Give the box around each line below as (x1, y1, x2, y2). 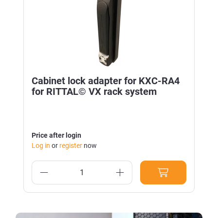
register (59, 142, 82, 150)
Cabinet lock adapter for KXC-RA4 (32, 75, 180, 87)
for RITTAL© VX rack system (32, 86, 157, 98)
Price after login (32, 131, 81, 140)
